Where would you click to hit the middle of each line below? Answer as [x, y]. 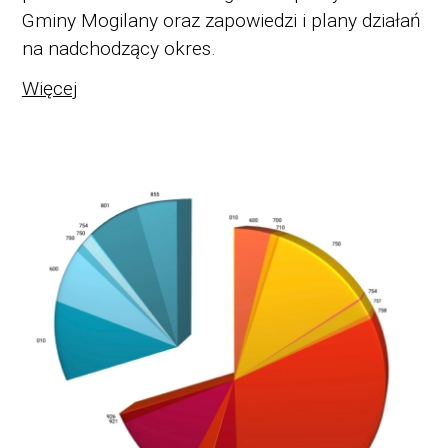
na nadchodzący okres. [118, 49]
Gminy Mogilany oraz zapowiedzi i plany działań [221, 21]
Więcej [49, 88]
